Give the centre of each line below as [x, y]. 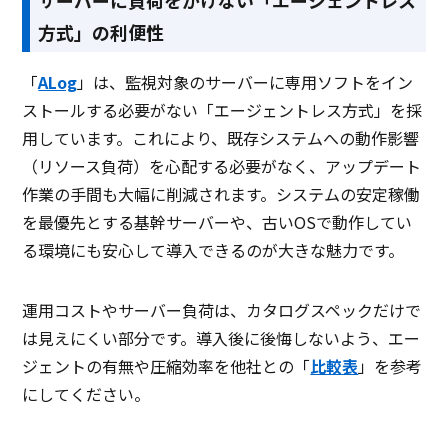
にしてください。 [86, 393]
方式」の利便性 [101, 31]
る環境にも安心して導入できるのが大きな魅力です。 [213, 249]
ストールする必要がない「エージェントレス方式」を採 [222, 109]
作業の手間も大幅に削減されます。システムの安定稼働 [221, 193]
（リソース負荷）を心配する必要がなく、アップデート [222, 165]
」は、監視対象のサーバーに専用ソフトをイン [245, 81]
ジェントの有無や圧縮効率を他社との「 [166, 365]
